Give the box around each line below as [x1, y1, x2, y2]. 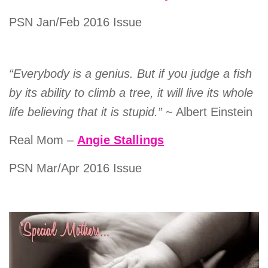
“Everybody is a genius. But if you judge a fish [9, 66, 252, 80]
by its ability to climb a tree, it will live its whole [9, 86, 253, 99]
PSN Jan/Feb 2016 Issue [9, 15, 142, 29]
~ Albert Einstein [166, 105, 252, 118]
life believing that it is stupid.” [9, 105, 166, 118]
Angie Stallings [77, 133, 164, 147]
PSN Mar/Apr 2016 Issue [9, 161, 142, 175]
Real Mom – [9, 133, 77, 147]
